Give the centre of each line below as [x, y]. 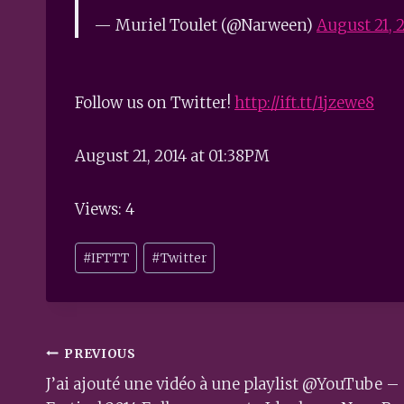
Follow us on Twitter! [155, 102]
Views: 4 [105, 209]
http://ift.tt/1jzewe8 [304, 102]
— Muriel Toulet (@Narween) [205, 25]
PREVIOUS [100, 353]
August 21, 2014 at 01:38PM [172, 156]
